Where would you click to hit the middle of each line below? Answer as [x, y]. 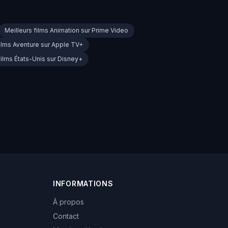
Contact [66, 216]
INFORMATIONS [83, 184]
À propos [68, 202]
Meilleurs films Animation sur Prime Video [66, 31]
